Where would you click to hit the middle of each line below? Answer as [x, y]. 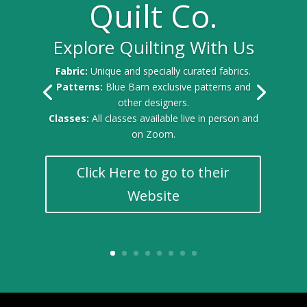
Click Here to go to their [153, 173]
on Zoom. [153, 134]
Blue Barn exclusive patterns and [178, 87]
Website [153, 196]
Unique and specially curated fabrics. [171, 71]
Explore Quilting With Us [153, 48]
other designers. [153, 103]
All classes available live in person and [175, 119]
